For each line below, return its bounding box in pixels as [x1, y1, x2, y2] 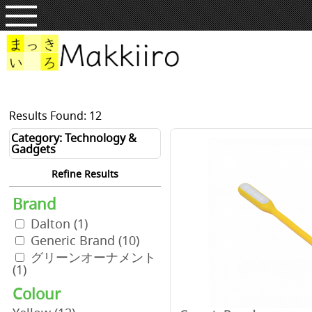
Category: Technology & [10, 130, 136, 146]
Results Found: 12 [9, 108, 102, 123]
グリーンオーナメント [31, 249, 156, 265]
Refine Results [52, 166, 118, 180]
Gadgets [10, 141, 56, 157]
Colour [13, 283, 61, 304]
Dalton [31, 215, 74, 232]
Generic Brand [31, 232, 118, 249]
